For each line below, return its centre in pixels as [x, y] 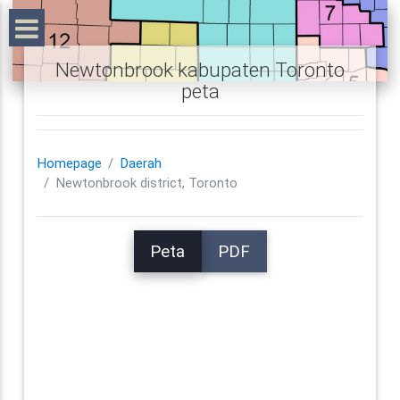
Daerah [141, 164]
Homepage [69, 164]
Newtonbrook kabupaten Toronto [200, 69]
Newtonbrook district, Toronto [146, 183]
